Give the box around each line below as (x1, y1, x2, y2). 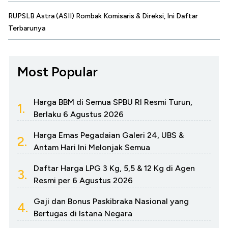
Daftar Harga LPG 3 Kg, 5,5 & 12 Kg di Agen (34, 163, 195, 174)
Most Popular (17, 64, 98, 80)
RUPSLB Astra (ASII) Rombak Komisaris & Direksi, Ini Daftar (8, 12, 198, 21)
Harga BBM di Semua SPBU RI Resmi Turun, (34, 97, 192, 107)
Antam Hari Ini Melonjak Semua (34, 142, 150, 153)
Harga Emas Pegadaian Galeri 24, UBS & (34, 130, 184, 140)
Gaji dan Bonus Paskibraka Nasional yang (34, 196, 189, 207)
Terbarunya (8, 24, 45, 33)
